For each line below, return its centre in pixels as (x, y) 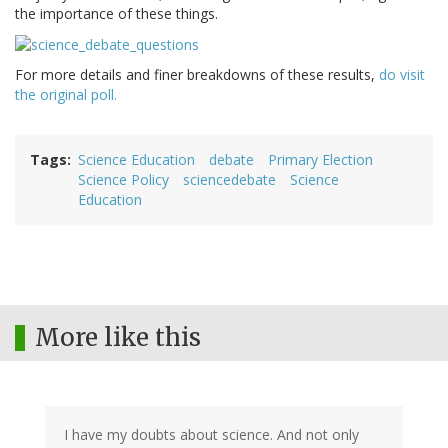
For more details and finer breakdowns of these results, (197, 74)
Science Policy (123, 179)
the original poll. (66, 94)
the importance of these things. (116, 13)
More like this (118, 337)
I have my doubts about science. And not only (211, 434)
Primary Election (320, 159)
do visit (402, 74)
